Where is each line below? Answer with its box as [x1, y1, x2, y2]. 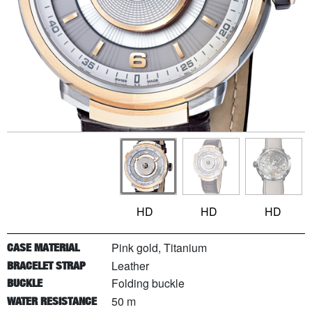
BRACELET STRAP [7, 258, 86, 272]
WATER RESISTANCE [7, 294, 97, 308]
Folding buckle [111, 275, 185, 292]
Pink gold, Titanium [111, 240, 207, 256]
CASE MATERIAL [7, 241, 79, 254]
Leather [111, 257, 149, 274]
